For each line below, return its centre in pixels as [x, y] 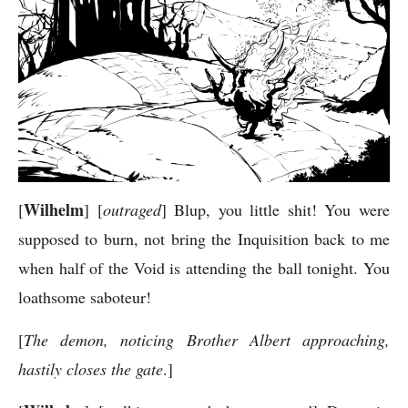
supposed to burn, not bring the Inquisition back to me [204, 239]
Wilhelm [54, 210]
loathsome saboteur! [85, 297]
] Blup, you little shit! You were [275, 210]
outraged [132, 210]
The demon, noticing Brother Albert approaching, [207, 339]
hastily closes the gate [91, 368]
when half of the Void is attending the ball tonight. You [204, 268]
